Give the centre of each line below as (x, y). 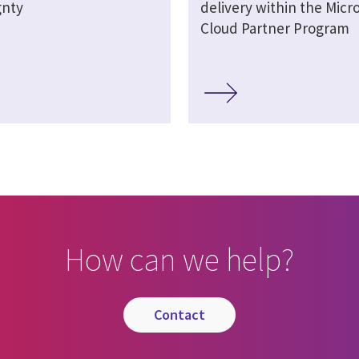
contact (184, 314)
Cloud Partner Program (274, 28)
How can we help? (179, 259)
